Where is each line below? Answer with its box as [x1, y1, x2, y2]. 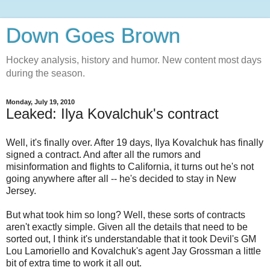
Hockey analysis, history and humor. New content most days [6, 55, 262, 65]
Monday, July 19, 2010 [6, 98, 75, 105]
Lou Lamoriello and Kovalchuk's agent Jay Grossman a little [6, 245, 261, 256]
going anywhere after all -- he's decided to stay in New [6, 173, 236, 184]
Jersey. [6, 185, 36, 196]
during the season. [6, 68, 85, 78]
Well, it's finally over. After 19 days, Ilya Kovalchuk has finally [6, 137, 263, 148]
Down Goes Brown [6, 24, 180, 47]
